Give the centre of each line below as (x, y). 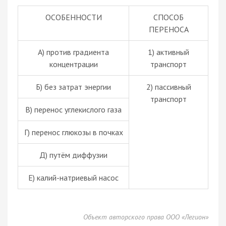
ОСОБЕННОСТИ (73, 17)
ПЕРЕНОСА (168, 29)
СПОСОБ (168, 17)
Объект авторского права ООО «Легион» (146, 217)
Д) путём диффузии (73, 155)
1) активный (168, 52)
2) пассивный (168, 87)
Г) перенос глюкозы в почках (73, 132)
